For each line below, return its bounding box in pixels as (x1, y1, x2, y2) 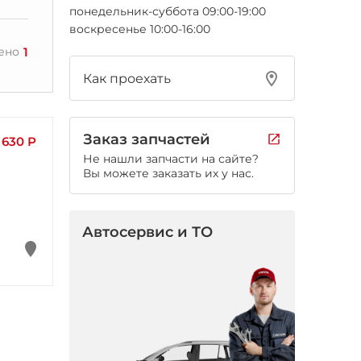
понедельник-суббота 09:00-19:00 (69, 4, 266, 19)
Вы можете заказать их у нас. (83, 166, 254, 180)
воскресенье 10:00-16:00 (69, 22, 210, 36)
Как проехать (83, 70, 171, 86)
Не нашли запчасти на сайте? (83, 151, 259, 166)
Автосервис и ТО (82, 223, 213, 241)
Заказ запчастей (83, 131, 210, 148)
